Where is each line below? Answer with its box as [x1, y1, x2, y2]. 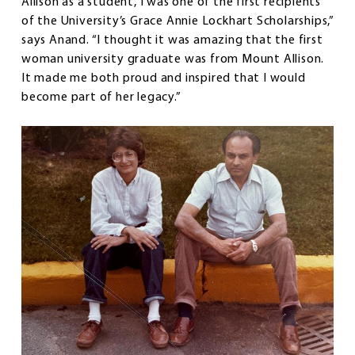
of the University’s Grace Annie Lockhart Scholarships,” [21, 15, 334, 29]
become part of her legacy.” [21, 91, 181, 105]
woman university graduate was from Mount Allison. [21, 53, 325, 67]
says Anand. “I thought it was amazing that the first [21, 34, 323, 48]
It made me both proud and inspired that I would [21, 72, 306, 86]
